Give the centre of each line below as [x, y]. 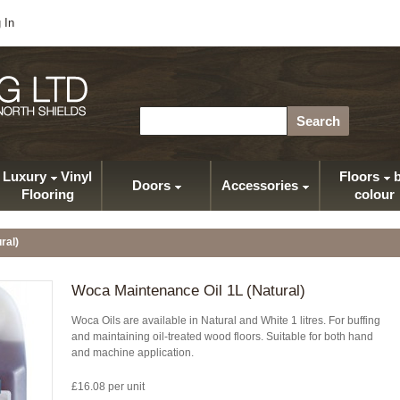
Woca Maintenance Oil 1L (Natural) [188, 291]
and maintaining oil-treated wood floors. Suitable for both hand [222, 337]
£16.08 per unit [108, 387]
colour [374, 194]
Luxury [25, 176]
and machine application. [133, 353]
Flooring [47, 194]
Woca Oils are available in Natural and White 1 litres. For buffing [226, 321]
